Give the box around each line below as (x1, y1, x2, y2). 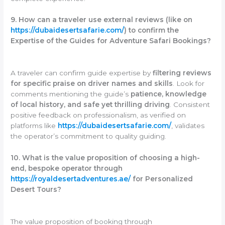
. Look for (173, 79, 205, 88)
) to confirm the (124, 26, 179, 35)
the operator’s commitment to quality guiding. (11, 132, 167, 141)
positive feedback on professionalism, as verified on (11, 111, 186, 120)
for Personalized (131, 175, 193, 183)
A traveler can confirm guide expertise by (11, 69, 153, 77)
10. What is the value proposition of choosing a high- (11, 154, 200, 162)
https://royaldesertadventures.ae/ (11, 175, 131, 183)
